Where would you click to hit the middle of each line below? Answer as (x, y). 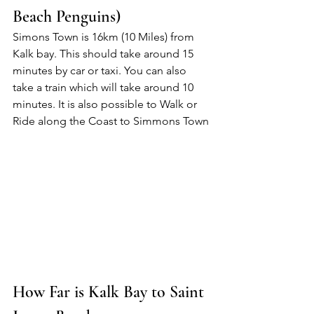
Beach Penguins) (67, 17)
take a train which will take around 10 (104, 88)
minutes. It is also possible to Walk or (106, 104)
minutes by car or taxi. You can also (101, 71)
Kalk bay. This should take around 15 (104, 54)
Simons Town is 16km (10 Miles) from (105, 37)
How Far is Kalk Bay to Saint (110, 292)
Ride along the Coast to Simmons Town (111, 121)
